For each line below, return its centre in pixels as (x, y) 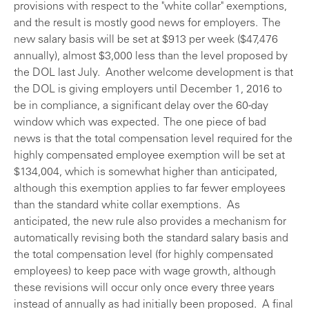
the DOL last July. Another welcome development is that (153, 73)
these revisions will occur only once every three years (144, 289)
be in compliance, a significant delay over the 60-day (141, 107)
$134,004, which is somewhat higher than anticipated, (146, 173)
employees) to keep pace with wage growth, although (145, 272)
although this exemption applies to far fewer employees (150, 189)
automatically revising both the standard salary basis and (151, 239)
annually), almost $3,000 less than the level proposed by (151, 57)
